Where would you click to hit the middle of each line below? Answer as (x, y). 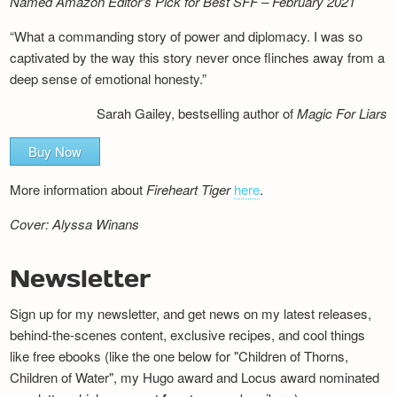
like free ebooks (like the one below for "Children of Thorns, (179, 356)
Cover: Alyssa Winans (75, 224)
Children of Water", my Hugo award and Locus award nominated (195, 378)
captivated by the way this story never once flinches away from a (198, 58)
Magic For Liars (342, 113)
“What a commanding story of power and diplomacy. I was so (187, 36)
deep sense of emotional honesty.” (109, 79)
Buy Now (55, 152)
